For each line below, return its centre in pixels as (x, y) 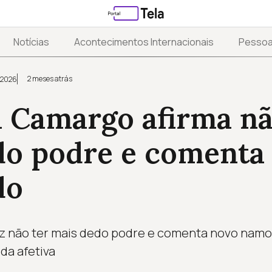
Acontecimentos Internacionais (144, 42)
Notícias (32, 42)
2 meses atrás (49, 79)
